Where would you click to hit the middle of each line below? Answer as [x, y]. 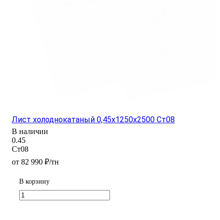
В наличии [30, 131]
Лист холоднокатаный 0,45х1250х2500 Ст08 [93, 119]
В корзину [34, 181]
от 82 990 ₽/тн [35, 162]
